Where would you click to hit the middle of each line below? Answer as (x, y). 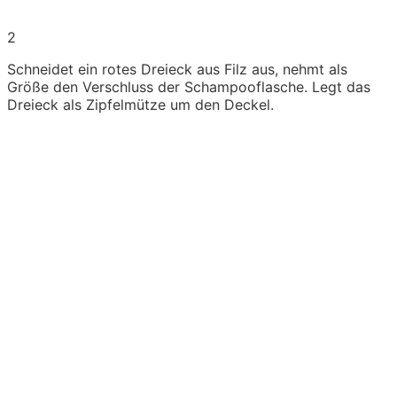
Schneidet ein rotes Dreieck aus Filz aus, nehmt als (177, 70)
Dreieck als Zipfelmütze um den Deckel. (140, 105)
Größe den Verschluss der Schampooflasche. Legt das (189, 87)
